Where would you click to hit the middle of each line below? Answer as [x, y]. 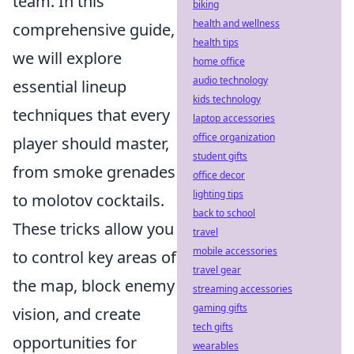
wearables [216, 346]
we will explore [67, 58]
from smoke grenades [94, 172]
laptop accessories [234, 118]
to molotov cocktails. [88, 200]
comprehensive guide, [94, 30]
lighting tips [218, 194]
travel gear [217, 270]
